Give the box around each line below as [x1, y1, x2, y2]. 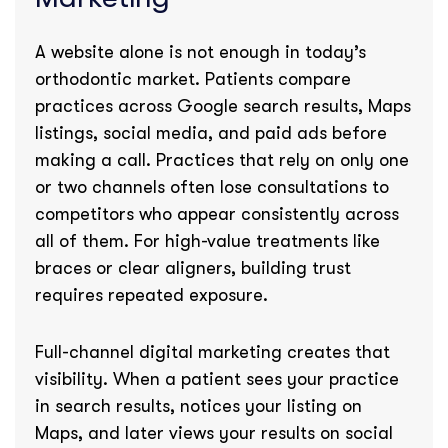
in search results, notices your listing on [35, 396, 362, 416]
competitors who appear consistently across [35, 204, 399, 224]
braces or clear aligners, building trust [35, 258, 351, 278]
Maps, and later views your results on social [35, 423, 393, 443]
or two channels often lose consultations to [35, 177, 389, 197]
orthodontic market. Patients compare [35, 69, 351, 89]
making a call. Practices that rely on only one [35, 150, 409, 170]
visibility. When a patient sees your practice [35, 369, 399, 389]
